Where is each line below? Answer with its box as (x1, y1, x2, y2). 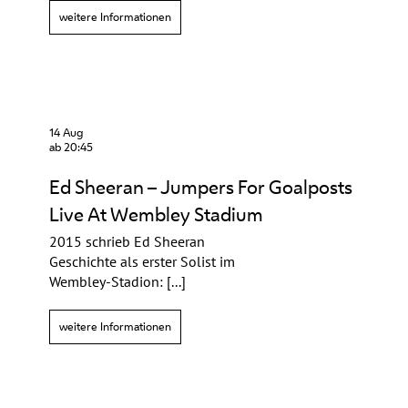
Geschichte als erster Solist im (49, 252, 235, 270)
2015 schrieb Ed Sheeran (49, 232, 205, 250)
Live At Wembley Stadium (49, 201, 263, 227)
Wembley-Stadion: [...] (49, 272, 186, 291)
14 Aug (49, 125, 83, 140)
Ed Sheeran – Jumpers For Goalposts (49, 174, 352, 199)
